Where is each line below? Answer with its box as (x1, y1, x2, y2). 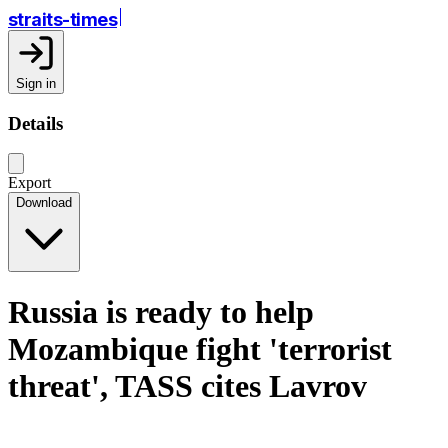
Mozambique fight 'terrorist (8, 330, 392, 367)
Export (8, 174, 51, 192)
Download (16, 195, 72, 211)
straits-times (8, 9, 117, 30)
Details (8, 112, 63, 134)
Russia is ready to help (8, 293, 314, 330)
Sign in (16, 76, 56, 91)
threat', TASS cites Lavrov (8, 367, 367, 404)
